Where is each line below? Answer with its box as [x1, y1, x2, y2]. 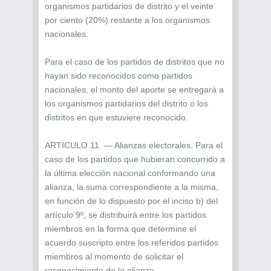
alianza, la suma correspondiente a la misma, [45, 181, 218, 192]
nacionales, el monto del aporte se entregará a [45, 84, 224, 94]
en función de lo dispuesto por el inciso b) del [45, 195, 218, 206]
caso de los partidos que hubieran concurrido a [45, 154, 225, 164]
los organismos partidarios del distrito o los [45, 98, 208, 108]
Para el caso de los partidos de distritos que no [45, 56, 224, 67]
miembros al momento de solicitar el [45, 251, 183, 261]
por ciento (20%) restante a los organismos [45, 15, 210, 25]
